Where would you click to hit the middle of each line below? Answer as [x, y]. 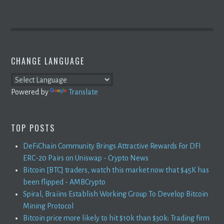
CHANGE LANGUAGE [48, 61]
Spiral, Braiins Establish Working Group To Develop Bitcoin [116, 194]
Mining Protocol [48, 206]
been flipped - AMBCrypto [64, 182]
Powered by [31, 92]
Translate [83, 92]
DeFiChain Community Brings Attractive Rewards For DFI [112, 146]
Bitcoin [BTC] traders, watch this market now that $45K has [116, 170]
